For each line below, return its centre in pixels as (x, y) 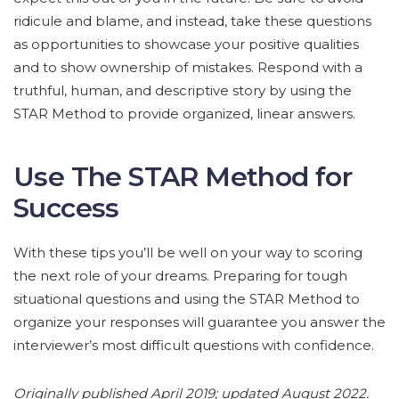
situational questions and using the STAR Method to (187, 299)
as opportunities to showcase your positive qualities (186, 45)
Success (66, 208)
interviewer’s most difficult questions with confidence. (194, 346)
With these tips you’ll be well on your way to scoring (188, 253)
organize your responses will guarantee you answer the (199, 322)
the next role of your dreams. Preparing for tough (180, 276)
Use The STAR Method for (183, 177)
